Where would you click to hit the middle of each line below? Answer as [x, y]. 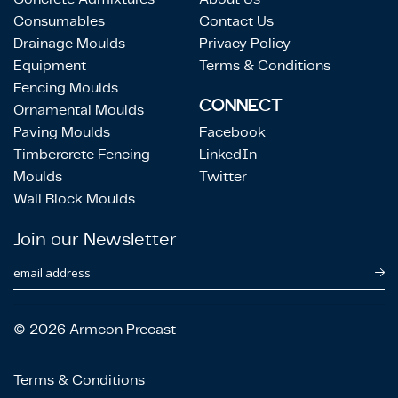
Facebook [232, 131]
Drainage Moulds [69, 43]
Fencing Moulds [66, 87]
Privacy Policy [245, 43]
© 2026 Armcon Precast [95, 329]
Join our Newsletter [95, 239]
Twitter [223, 176]
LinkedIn [228, 154]
